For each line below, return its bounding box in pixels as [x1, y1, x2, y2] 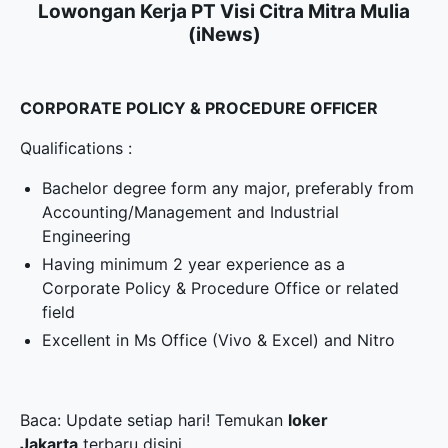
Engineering [42, 226, 132, 246]
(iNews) [187, 23, 261, 46]
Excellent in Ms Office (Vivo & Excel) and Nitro [42, 330, 396, 350]
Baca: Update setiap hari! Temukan [20, 410, 288, 430]
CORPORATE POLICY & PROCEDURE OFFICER [20, 98, 378, 118]
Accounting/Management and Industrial [42, 202, 340, 222]
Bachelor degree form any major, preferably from [42, 178, 415, 198]
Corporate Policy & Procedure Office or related [42, 278, 400, 298]
